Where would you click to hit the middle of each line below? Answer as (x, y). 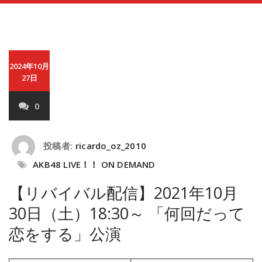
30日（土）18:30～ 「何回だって (127, 213)
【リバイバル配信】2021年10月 (123, 193)
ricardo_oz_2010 (111, 146)
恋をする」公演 (65, 234)
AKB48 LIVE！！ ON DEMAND (94, 164)
